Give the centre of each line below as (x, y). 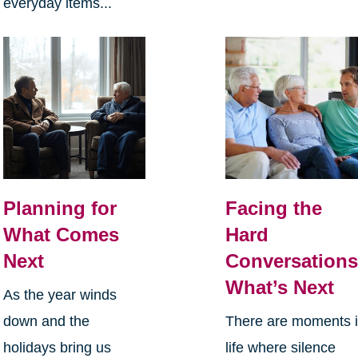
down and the (46, 322)
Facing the (274, 209)
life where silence (281, 348)
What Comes (61, 235)
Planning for (60, 209)
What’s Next (280, 288)
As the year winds (60, 295)
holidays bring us (57, 348)
